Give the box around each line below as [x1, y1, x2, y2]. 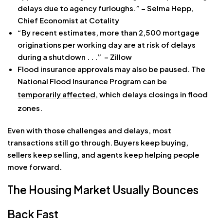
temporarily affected [18, 89, 96, 99]
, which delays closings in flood [95, 89, 208, 99]
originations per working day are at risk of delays [18, 39, 196, 49]
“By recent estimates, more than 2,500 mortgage [18, 27, 200, 37]
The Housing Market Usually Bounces [7, 182, 199, 197]
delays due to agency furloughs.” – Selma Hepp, [18, 3, 194, 13]
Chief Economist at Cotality [18, 15, 120, 25]
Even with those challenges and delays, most [7, 125, 171, 135]
